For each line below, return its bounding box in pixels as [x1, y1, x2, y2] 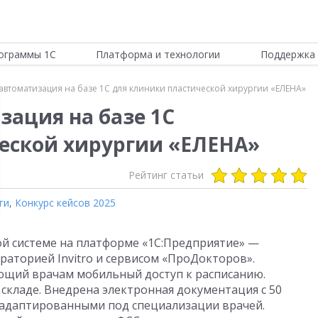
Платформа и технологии [96, 48, 221, 61]
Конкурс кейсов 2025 [15, 196, 116, 209]
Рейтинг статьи [128, 168, 204, 182]
